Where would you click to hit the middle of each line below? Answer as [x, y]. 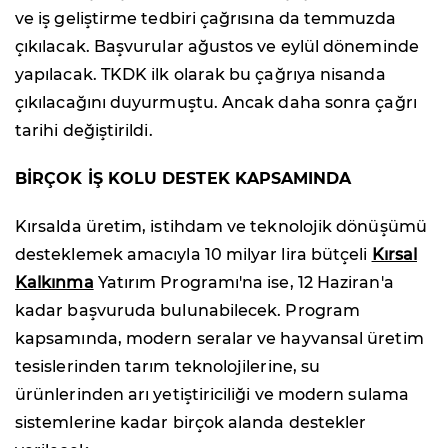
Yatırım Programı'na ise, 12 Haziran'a [243, 282]
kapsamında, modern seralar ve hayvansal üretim [219, 338]
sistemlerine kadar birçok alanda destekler [191, 422]
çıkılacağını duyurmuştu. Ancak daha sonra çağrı [216, 102]
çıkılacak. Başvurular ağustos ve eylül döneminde [217, 46]
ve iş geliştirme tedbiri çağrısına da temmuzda [205, 18]
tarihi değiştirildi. [84, 130]
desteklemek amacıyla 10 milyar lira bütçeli [193, 254]
